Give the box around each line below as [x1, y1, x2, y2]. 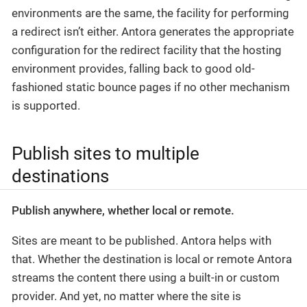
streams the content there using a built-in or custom [12, 271, 280, 285]
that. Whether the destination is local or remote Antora [12, 252, 292, 267]
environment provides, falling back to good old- [12, 61, 255, 75]
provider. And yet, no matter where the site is [12, 289, 241, 304]
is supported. [12, 98, 80, 112]
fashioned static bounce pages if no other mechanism [12, 79, 290, 94]
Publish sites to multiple [12, 143, 199, 164]
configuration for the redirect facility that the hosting [12, 42, 282, 57]
